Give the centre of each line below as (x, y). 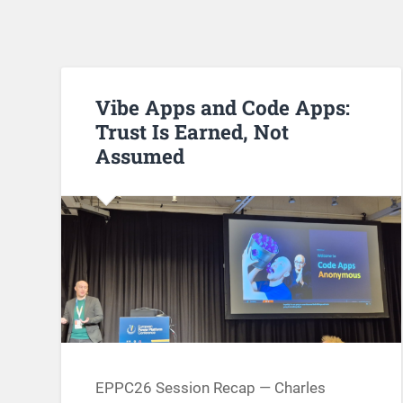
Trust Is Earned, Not (193, 131)
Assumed (140, 155)
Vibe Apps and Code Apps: (223, 107)
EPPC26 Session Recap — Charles (211, 387)
